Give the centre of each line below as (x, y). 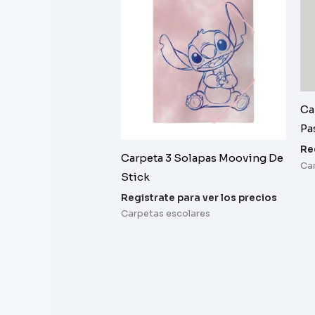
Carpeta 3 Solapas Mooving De (202, 158)
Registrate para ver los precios (199, 198)
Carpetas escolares (166, 214)
